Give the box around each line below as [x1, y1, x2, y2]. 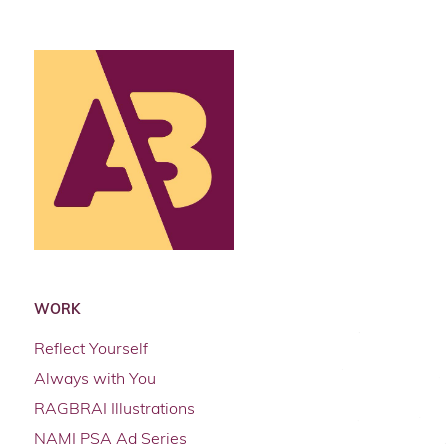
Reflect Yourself [33, 337, 148, 358]
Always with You [33, 367, 156, 388]
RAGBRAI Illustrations [33, 397, 195, 418]
